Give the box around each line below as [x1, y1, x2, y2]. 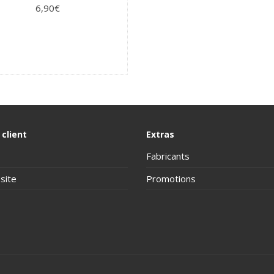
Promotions [146, 172, 196, 185]
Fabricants [146, 149, 190, 162]
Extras [146, 128, 174, 140]
